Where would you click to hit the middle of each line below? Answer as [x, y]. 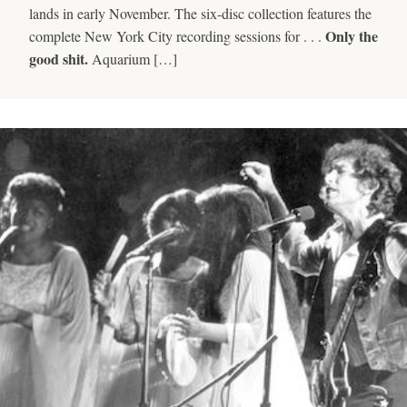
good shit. [59, 58]
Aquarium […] [133, 58]
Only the [352, 35]
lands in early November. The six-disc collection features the [200, 13]
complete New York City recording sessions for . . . [177, 35]
